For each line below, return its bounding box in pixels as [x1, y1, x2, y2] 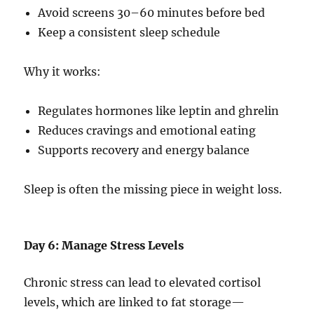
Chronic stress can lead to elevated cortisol [24, 275, 261, 290]
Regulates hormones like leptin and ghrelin [38, 104, 280, 118]
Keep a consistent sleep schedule [38, 25, 221, 40]
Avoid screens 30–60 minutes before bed [38, 6, 266, 20]
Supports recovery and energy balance [38, 143, 250, 158]
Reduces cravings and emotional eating [38, 123, 257, 138]
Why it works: [24, 64, 102, 79]
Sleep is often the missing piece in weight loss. [24, 182, 282, 197]
